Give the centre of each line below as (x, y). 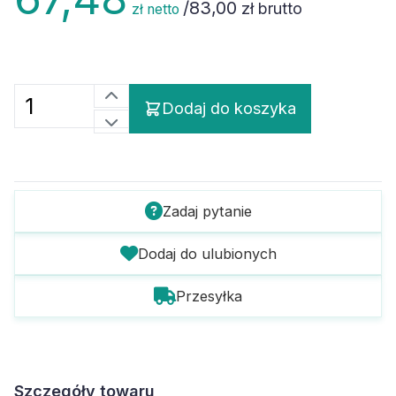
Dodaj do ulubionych (207, 254)
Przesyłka (209, 296)
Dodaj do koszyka (229, 108)
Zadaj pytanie (207, 211)
